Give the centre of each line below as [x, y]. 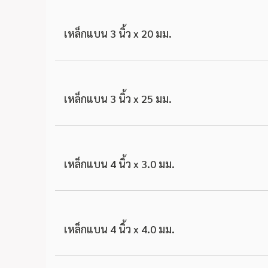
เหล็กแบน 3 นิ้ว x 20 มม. [118, 33]
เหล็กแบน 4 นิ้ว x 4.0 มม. [119, 229]
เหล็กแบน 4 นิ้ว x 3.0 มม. [119, 164]
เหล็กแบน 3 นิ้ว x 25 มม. [118, 98]
